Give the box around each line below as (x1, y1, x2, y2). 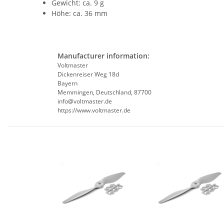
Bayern (57, 79, 77, 88)
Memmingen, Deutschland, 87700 (57, 88, 151, 97)
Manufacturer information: (57, 51, 149, 61)
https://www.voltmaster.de (57, 106, 130, 115)
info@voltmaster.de (57, 97, 112, 106)
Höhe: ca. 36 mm (51, 8, 107, 18)
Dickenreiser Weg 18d (57, 70, 119, 79)
